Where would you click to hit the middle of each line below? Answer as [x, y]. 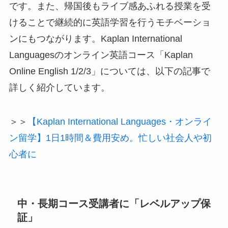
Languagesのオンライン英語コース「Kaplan [101, 55]
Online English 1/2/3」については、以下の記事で [109, 71]
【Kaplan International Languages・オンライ [119, 122]
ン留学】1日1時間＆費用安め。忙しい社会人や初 [110, 138]
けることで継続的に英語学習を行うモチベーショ [110, 22]
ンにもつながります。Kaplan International [95, 38]
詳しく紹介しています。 [59, 87]
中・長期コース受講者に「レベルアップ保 [114, 203]
